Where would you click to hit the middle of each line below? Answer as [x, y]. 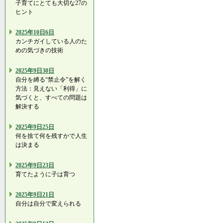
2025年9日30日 [35, 71]
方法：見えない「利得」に [51, 89]
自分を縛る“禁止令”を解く [51, 80]
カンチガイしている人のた [51, 41]
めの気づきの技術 [39, 50]
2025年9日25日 [35, 127]
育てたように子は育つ [45, 174]
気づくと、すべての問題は [51, 98]
